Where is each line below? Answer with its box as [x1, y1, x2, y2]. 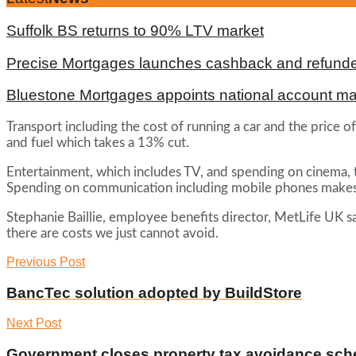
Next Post [6, 316, 61, 331]
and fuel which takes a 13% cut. [6, 135, 189, 149]
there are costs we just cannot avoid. [6, 226, 219, 240]
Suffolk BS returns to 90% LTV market [6, 21, 264, 39]
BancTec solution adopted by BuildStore [6, 284, 302, 301]
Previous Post [6, 254, 85, 269]
